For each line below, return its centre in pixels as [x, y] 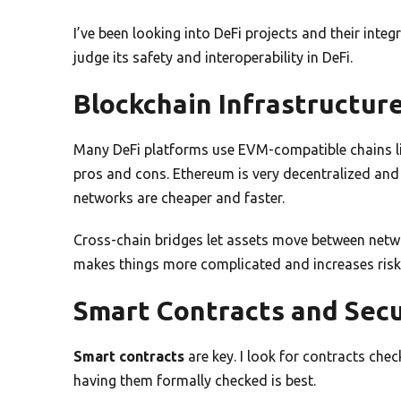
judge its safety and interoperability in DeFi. [213, 57]
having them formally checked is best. [195, 380]
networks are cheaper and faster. [179, 197]
